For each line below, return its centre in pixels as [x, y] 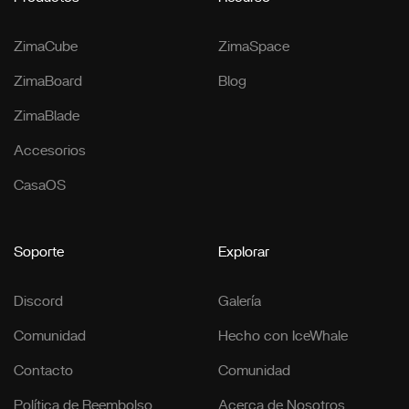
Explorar [244, 252]
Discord [38, 301]
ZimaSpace [254, 46]
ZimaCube [46, 46]
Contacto [43, 370]
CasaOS [40, 185]
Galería [240, 301]
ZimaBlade [47, 115]
